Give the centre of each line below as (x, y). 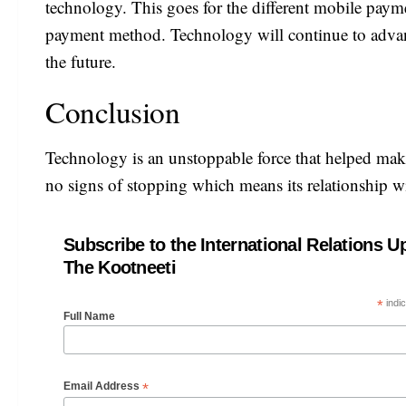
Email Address (103, 386)
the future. (81, 61)
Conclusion (112, 111)
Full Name (89, 317)
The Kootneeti (120, 268)
